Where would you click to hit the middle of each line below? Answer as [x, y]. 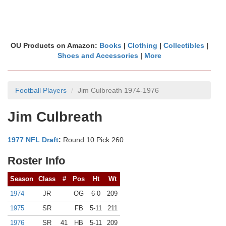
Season [22, 179]
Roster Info [36, 161]
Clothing [142, 45]
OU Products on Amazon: [55, 45]
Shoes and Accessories [98, 55]
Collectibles [184, 45]
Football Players [41, 90]
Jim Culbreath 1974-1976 [118, 90]
